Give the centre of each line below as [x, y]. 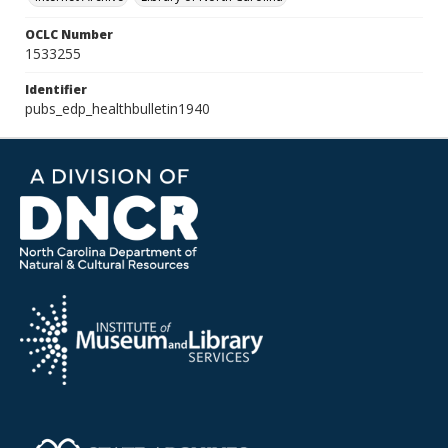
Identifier [56, 89]
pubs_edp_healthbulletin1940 [117, 108]
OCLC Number [69, 34]
